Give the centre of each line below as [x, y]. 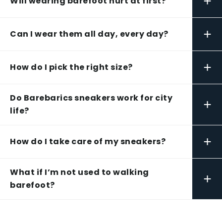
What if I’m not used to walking [80, 172]
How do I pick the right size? [71, 67]
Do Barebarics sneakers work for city [91, 98]
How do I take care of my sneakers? [88, 142]
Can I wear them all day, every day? [89, 34]
